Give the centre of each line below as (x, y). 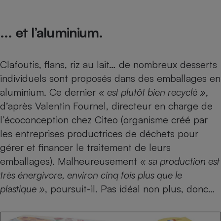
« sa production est (180, 161)
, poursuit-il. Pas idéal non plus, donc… (130, 188)
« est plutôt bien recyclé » (152, 92)
